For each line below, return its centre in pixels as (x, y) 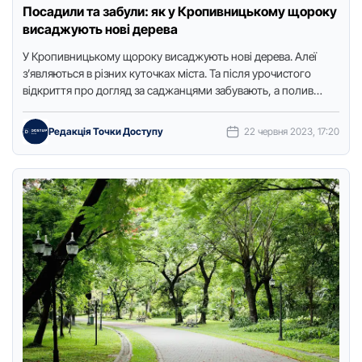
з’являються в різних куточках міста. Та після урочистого (167, 73)
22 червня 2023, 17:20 (292, 131)
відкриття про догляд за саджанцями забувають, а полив (168, 90)
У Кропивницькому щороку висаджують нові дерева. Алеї (170, 56)
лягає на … (50, 107)
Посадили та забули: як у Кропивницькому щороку (180, 11)
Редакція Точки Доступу (106, 131)
